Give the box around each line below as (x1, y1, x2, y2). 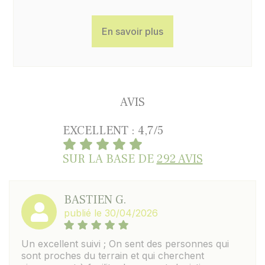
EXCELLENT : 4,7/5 (62, 123, 163, 138)
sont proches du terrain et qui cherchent (21, 250, 204, 261)
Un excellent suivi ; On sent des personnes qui (21, 238, 229, 250)
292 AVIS (156, 151, 203, 167)
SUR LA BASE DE (62, 151, 157, 167)
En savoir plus (102, 25, 163, 37)
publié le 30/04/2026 (64, 207, 158, 219)
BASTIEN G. (64, 192, 127, 208)
